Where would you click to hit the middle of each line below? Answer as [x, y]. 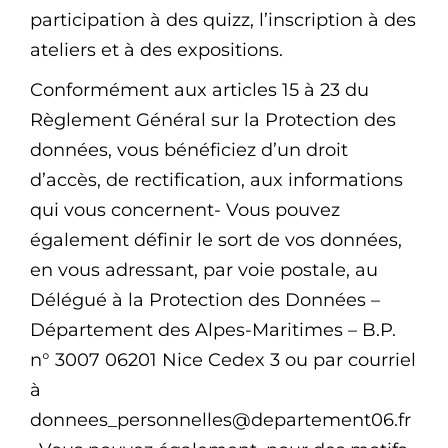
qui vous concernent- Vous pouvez [185, 210]
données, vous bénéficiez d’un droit [189, 150]
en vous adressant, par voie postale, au [204, 270]
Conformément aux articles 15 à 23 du [199, 90]
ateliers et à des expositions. [161, 50]
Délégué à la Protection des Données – [205, 300]
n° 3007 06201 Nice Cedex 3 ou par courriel [223, 360]
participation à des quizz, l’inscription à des [223, 20]
